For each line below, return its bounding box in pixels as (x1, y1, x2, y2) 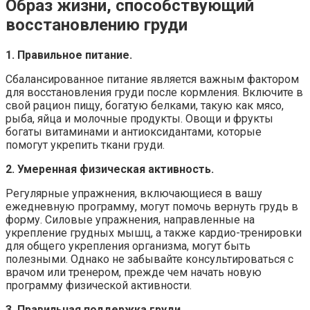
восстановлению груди (6, 15, 188, 35)
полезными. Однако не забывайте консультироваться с (6, 252, 293, 266)
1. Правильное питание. (6, 48, 132, 62)
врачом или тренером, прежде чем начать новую (6, 265, 262, 279)
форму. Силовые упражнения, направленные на (6, 212, 255, 226)
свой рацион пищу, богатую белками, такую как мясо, (6, 98, 284, 112)
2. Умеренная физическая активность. (6, 162, 214, 176)
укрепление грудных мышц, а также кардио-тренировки (6, 226, 302, 239)
